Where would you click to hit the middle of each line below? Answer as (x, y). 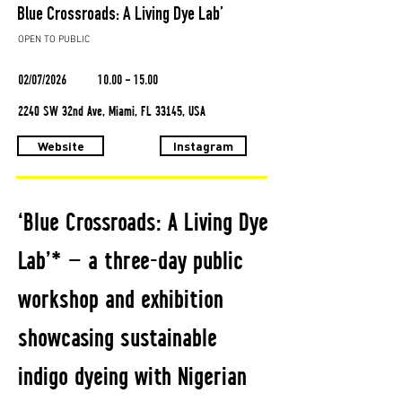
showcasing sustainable (118, 338)
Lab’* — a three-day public (131, 261)
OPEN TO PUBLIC (54, 40)
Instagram (203, 146)
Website (61, 146)
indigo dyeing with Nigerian (132, 376)
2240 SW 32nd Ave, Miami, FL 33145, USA (112, 111)
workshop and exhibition (121, 299)
